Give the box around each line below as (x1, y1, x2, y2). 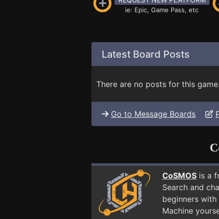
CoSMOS (162, 171, 197, 180)
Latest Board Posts (102, 48, 190, 60)
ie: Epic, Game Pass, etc (125, 6, 198, 14)
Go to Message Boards (111, 109, 196, 119)
